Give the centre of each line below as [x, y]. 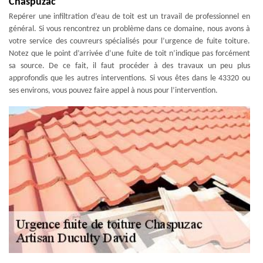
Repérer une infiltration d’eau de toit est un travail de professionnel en [129, 16]
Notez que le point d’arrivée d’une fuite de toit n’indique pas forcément [129, 53]
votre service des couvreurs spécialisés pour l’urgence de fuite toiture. [129, 41]
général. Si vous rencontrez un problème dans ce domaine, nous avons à [129, 29]
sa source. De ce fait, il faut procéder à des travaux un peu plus [129, 66]
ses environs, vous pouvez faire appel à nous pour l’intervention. [113, 90]
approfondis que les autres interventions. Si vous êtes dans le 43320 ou [129, 78]
